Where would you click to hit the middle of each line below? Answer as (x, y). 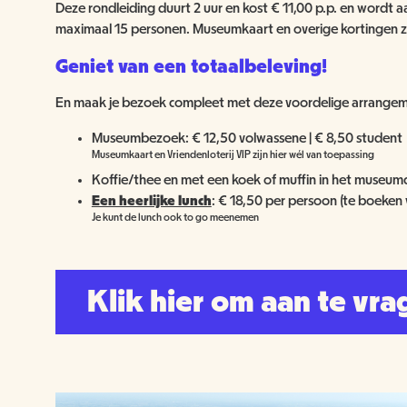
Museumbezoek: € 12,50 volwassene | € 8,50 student (247, 138)
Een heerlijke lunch (151, 200)
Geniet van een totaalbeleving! (191, 66)
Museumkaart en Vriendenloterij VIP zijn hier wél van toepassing (233, 154)
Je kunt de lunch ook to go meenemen (175, 217)
